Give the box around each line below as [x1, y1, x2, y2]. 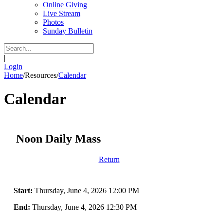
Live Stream [43, 9, 80, 18]
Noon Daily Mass [16, 132, 101, 145]
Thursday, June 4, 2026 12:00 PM [33, 186, 139, 195]
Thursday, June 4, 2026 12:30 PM [30, 202, 137, 211]
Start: [14, 186, 33, 195]
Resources [25, 71, 56, 79]
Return [98, 155, 120, 163]
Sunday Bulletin [43, 27, 92, 35]
